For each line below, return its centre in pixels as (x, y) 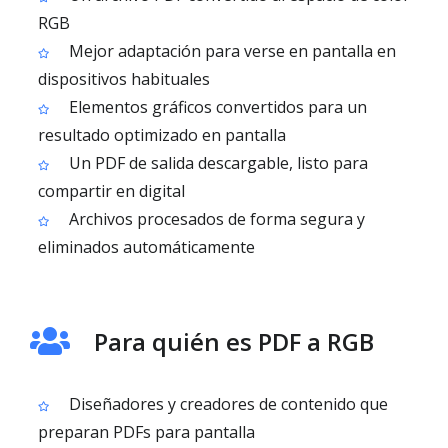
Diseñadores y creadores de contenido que (226, 404)
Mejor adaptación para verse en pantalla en (230, 51)
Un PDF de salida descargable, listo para (216, 163)
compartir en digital (111, 191)
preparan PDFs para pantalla (146, 432)
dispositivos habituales (124, 79)
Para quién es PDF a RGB (234, 341)
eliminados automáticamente (146, 247)
